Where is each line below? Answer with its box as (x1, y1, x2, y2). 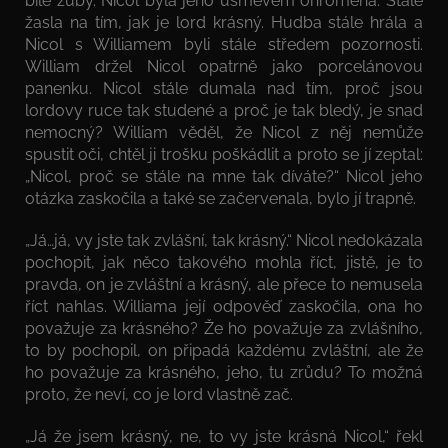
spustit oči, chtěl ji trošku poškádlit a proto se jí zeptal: (25, 144, 423, 164)
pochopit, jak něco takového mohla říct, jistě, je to (25, 252, 423, 272)
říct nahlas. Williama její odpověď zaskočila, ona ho (25, 296, 423, 316)
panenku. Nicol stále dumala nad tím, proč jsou (25, 78, 423, 98)
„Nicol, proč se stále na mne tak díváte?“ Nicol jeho (25, 166, 423, 186)
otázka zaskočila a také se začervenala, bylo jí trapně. (25, 188, 416, 208)
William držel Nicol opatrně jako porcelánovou (25, 56, 423, 76)
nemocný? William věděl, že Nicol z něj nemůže (25, 122, 423, 142)
